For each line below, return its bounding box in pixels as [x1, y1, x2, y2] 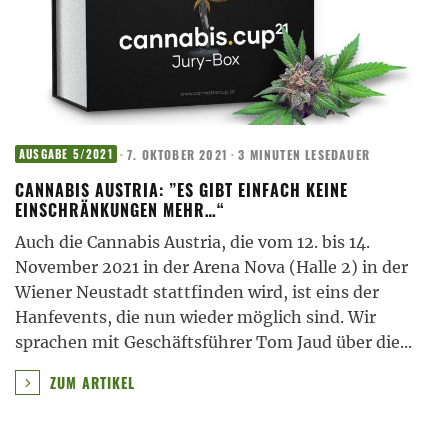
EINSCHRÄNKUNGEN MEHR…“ [15, 198, 225, 223]
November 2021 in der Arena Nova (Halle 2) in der [15, 257, 408, 278]
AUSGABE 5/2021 [19, 146, 113, 163]
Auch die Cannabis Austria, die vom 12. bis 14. [15, 232, 370, 253]
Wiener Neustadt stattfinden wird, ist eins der [15, 282, 379, 303]
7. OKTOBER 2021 [127, 145, 229, 163]
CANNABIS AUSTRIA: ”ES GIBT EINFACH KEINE [15, 178, 348, 203]
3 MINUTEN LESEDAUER [238, 145, 371, 163]
